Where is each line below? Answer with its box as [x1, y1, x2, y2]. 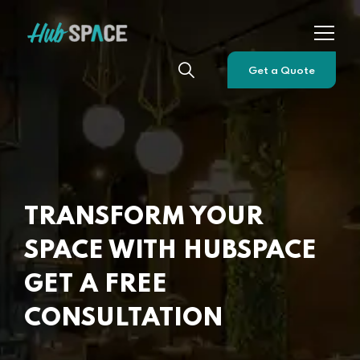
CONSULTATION [24, 306, 223, 331]
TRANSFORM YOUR [24, 205, 264, 230]
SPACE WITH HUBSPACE [24, 239, 317, 264]
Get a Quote [248, 66, 315, 76]
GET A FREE [24, 272, 167, 297]
